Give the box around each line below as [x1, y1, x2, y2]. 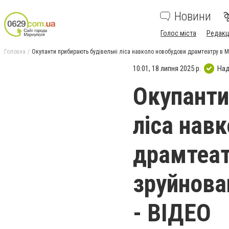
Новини [174, 9, 211, 24]
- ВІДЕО [133, 198, 211, 227]
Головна [4, 48, 26, 55]
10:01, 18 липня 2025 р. [133, 63, 201, 73]
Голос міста [161, 29, 196, 37]
